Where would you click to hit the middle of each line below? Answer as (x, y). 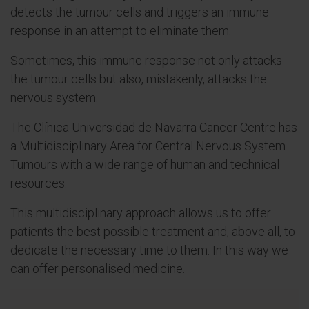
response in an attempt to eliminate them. (121, 31)
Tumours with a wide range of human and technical (145, 165)
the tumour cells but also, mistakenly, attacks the (139, 79)
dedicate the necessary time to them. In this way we (149, 250)
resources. (39, 183)
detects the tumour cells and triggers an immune (140, 12)
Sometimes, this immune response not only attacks (146, 60)
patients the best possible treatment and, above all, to (153, 231)
